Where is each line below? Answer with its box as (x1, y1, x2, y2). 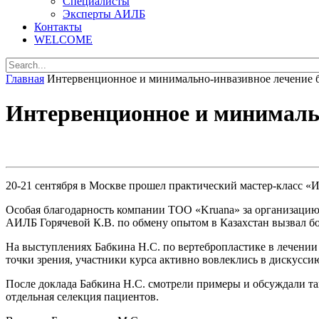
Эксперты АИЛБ (63, 7, 145, 20)
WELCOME (34, 33, 93, 46)
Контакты (34, 20, 82, 33)
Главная (6, 72, 44, 85)
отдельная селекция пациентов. (6, 290, 159, 303)
